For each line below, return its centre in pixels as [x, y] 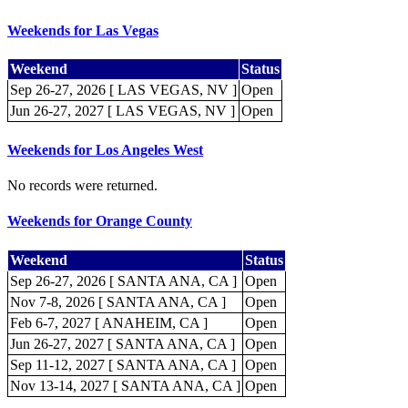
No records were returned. [82, 185]
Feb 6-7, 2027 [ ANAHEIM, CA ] [109, 322]
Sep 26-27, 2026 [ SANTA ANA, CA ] [123, 280]
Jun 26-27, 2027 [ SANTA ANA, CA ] [122, 343]
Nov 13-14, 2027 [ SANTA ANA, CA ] [125, 385]
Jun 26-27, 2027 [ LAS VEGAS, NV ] [122, 111]
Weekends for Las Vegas [83, 31]
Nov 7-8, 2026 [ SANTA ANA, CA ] [118, 301]
